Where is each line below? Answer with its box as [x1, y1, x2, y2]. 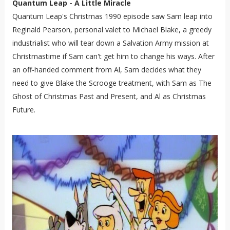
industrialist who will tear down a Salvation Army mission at [12, 37, 209, 48]
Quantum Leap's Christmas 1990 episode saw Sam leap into [12, 11, 213, 21]
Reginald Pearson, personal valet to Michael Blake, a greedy [12, 24, 212, 34]
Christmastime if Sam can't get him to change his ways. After [12, 51, 215, 61]
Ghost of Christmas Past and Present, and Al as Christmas [12, 91, 206, 101]
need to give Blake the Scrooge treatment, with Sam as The [12, 78, 212, 88]
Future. [12, 104, 35, 114]
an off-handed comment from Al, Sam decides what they [12, 64, 201, 74]
